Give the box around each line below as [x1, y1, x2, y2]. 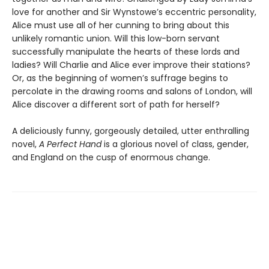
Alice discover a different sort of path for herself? [12, 98, 220, 110]
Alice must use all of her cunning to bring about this [12, 19, 229, 31]
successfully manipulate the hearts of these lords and [12, 45, 240, 58]
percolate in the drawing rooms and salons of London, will [12, 85, 252, 97]
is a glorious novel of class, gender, [104, 138, 249, 150]
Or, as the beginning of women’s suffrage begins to [12, 71, 228, 84]
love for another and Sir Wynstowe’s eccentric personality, [12, 5, 256, 18]
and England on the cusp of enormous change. [12, 151, 210, 163]
